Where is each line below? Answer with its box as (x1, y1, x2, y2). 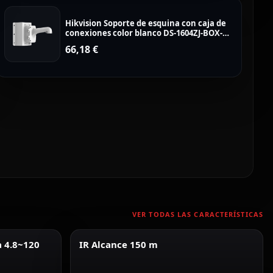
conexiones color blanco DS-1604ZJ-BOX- (65, 27, 223, 38)
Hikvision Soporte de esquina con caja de (65, 18, 227, 29)
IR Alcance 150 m (79, 238, 158, 250)
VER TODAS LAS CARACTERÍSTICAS (132, 209, 263, 219)
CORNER (65, 37, 99, 48)
